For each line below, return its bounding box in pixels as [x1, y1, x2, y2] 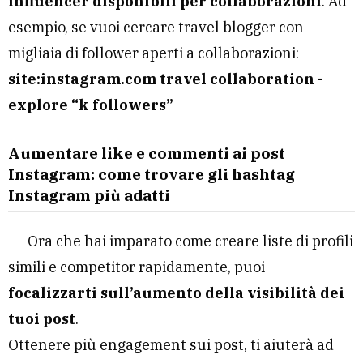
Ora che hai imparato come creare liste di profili [28, 231, 353, 250]
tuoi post [8, 309, 75, 328]
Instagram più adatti [8, 185, 170, 205]
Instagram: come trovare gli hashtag [8, 164, 295, 184]
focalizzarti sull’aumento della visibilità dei [8, 283, 344, 302]
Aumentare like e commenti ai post [8, 143, 285, 163]
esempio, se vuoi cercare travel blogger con [8, 17, 304, 36]
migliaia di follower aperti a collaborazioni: [8, 43, 299, 62]
